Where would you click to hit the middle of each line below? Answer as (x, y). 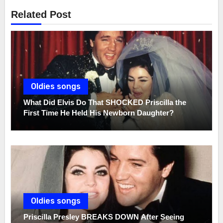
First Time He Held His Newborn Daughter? (99, 112)
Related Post (41, 15)
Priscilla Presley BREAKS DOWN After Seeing (104, 217)
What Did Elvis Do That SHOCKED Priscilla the (105, 102)
